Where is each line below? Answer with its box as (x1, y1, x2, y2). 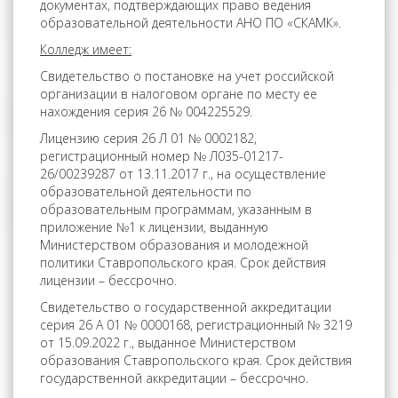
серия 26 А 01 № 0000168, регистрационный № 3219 (40, 316, 352, 333)
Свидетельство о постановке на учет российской (40, 68, 334, 84)
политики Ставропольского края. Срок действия (40, 254, 326, 271)
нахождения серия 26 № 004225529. (40, 103, 252, 120)
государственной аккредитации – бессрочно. (40, 370, 308, 386)
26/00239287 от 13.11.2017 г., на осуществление (40, 165, 326, 182)
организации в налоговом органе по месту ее (40, 85, 317, 102)
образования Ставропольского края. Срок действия (40, 352, 352, 369)
